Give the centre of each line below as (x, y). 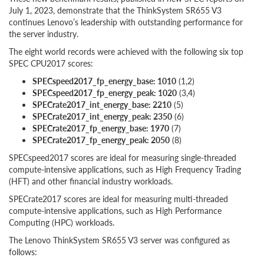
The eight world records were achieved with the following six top (126, 51)
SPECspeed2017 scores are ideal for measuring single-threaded (123, 157)
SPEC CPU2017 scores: (51, 63)
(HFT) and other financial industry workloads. (91, 181)
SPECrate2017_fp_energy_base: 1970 (101, 128)
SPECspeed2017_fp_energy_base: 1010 (104, 81)
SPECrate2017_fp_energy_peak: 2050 (101, 140)
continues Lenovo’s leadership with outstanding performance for (126, 22)
